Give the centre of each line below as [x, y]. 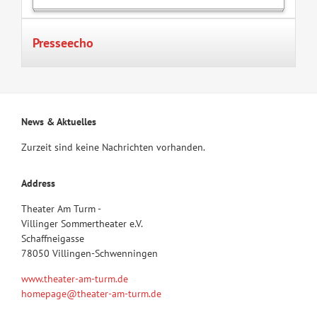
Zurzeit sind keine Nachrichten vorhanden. [113, 148]
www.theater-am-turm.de [74, 279]
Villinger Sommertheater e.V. [82, 224]
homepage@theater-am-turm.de [91, 294]
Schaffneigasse [52, 239]
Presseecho [63, 43]
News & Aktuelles [58, 122]
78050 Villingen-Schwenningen [89, 254]
